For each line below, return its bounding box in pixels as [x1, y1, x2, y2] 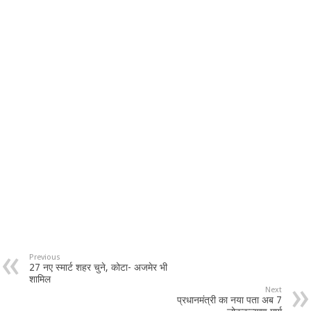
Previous [29, 252, 61, 262]
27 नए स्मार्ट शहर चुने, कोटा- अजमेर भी [29, 261, 168, 273]
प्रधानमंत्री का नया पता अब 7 [176, 294, 282, 305]
